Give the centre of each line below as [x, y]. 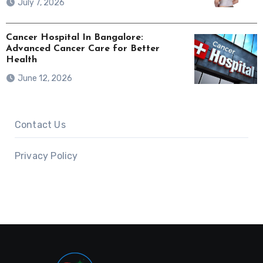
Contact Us [40, 124]
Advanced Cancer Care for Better [82, 49]
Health [21, 60]
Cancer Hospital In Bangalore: [74, 38]
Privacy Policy [46, 156]
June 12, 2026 [45, 78]
